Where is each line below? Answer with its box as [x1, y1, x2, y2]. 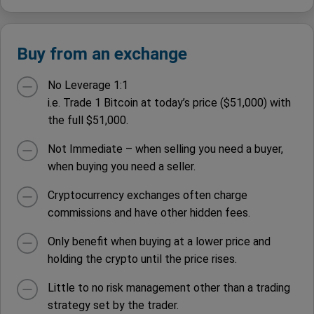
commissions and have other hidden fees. [47, 205, 250, 219]
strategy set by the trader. [47, 298, 179, 312]
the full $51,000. [47, 113, 128, 127]
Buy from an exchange [16, 43, 187, 64]
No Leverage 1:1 [47, 78, 128, 92]
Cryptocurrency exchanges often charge [47, 188, 247, 202]
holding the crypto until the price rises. [47, 252, 237, 266]
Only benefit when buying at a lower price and [47, 234, 271, 248]
